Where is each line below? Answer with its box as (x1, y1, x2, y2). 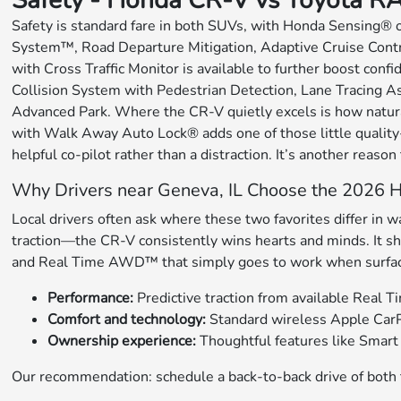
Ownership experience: (47, 331, 197, 352)
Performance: (47, 288, 134, 309)
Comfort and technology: (47, 310, 207, 330)
